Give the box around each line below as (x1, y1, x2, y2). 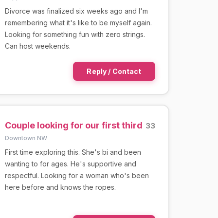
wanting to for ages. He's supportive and (4, 159, 136, 168)
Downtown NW (4, 134, 47, 142)
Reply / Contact (87, 67, 142, 75)
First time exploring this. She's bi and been (4, 147, 141, 156)
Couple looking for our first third (4, 120, 143, 130)
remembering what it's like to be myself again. (4, 18, 152, 27)
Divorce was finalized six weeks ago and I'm (4, 6, 148, 15)
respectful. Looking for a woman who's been (4, 171, 149, 180)
